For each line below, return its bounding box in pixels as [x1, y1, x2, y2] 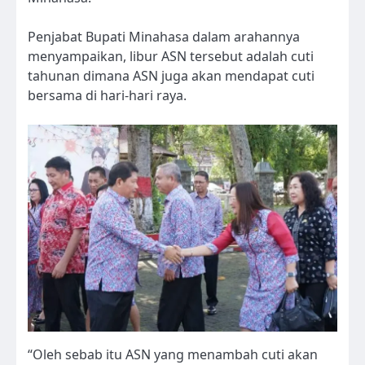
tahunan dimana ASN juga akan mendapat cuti [28, 67, 314, 86]
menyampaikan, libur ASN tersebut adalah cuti [28, 47, 314, 66]
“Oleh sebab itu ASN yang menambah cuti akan [28, 345, 318, 363]
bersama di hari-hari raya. [28, 86, 187, 105]
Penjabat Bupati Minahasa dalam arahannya [28, 28, 300, 46]
